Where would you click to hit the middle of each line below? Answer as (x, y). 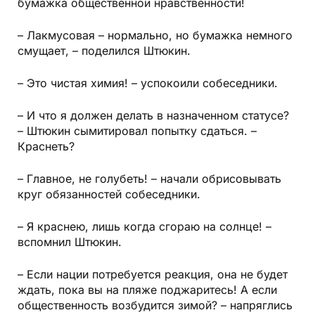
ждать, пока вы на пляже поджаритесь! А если (147, 290)
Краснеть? (46, 146)
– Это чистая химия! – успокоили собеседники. (148, 83)
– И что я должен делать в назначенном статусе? (153, 115)
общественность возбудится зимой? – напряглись (155, 305)
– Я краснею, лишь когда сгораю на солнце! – (144, 226)
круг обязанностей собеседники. (109, 194)
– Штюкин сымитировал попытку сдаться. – (137, 131)
